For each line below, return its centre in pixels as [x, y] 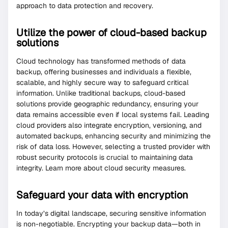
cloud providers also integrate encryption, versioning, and [109, 125]
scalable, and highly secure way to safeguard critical [103, 83]
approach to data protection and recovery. [85, 6]
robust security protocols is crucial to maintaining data [105, 158]
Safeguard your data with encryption [102, 195]
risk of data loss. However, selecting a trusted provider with [113, 147]
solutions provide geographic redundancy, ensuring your [107, 104]
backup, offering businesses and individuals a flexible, [104, 72]
